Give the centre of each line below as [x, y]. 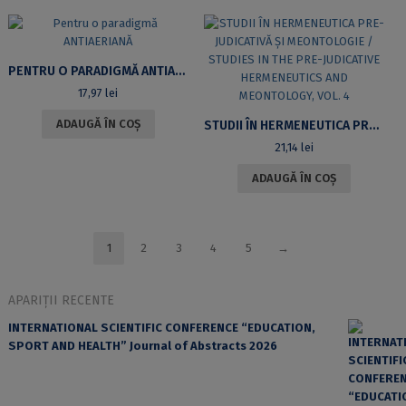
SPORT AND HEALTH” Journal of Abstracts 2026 [142, 346]
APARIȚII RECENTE [61, 301]
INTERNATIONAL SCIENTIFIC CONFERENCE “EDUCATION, [161, 328]
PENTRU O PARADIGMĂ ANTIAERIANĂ [179, 72]
